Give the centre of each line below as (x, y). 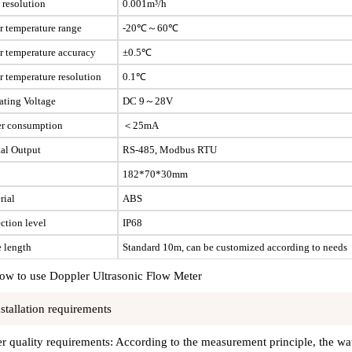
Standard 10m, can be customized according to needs (235, 247)
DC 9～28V (147, 101)
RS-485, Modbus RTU (169, 150)
